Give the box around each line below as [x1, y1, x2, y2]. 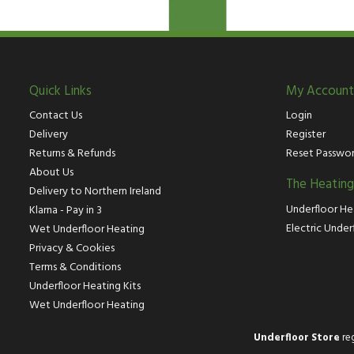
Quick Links [29, 81, 92, 103]
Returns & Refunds [29, 145, 115, 164]
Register [286, 126, 326, 145]
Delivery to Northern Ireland [29, 183, 161, 201]
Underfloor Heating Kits [29, 277, 141, 296]
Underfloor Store [253, 330, 340, 347]
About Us [29, 164, 73, 183]
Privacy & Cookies [29, 239, 115, 258]
